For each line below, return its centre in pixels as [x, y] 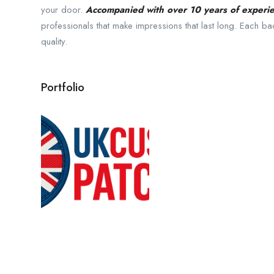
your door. [63, 9]
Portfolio [63, 87]
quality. [54, 41]
